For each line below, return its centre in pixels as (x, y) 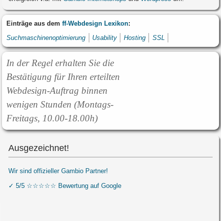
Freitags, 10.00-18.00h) (52, 118)
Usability (105, 38)
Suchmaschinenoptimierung (46, 38)
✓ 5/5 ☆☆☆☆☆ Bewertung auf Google (65, 185)
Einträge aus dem (35, 24)
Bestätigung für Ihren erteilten (63, 76)
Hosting (134, 38)
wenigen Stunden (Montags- (60, 104)
